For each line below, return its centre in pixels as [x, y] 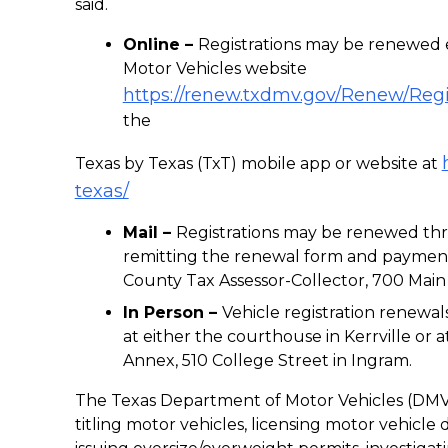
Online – [160, 45]
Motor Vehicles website [214, 69]
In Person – [172, 313]
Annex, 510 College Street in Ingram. [267, 361]
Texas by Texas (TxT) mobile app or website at [258, 164]
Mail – [149, 233]
